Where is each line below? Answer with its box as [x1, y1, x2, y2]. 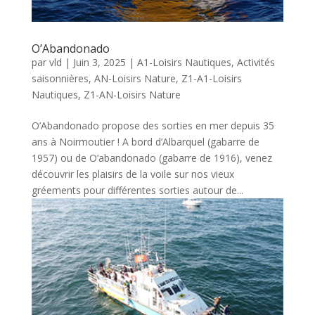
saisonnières [31, 71, 89, 85]
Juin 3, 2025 [72, 55, 126, 69]
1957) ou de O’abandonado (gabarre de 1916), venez [31, 150, 272, 165]
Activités [236, 55, 275, 69]
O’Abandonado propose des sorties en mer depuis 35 [31, 118, 274, 132]
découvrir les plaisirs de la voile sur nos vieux [31, 167, 234, 181]
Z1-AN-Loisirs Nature [83, 87, 181, 101]
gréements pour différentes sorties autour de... [31, 183, 243, 197]
